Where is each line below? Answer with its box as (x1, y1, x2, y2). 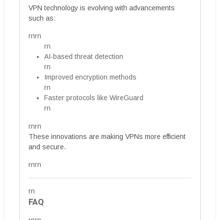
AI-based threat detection (44, 53, 123, 60)
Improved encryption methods (44, 73, 137, 81)
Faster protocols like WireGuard (44, 94, 143, 102)
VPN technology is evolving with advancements (28, 4, 175, 12)
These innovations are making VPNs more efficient (28, 133, 186, 140)
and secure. (28, 143, 66, 151)
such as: (28, 14, 55, 22)
